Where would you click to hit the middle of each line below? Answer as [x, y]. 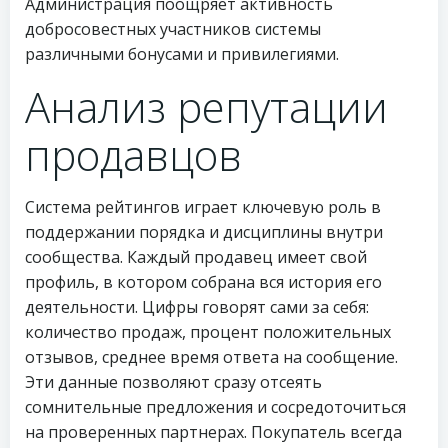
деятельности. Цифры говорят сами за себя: [197, 307]
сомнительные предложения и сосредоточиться [215, 407]
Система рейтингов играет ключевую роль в [203, 207]
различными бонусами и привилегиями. [182, 54]
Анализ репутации [206, 106]
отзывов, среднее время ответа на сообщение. [211, 357]
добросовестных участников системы [173, 29]
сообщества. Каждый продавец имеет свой [196, 257]
